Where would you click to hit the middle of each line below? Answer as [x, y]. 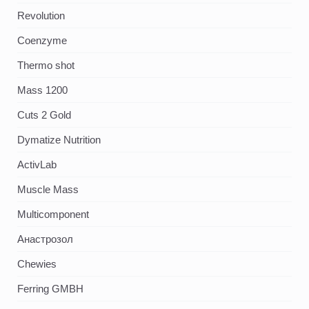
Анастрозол [45, 239]
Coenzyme [42, 41]
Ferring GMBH [50, 289]
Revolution [41, 16]
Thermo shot [46, 66]
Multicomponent [53, 215]
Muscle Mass [48, 190]
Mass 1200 [42, 90]
